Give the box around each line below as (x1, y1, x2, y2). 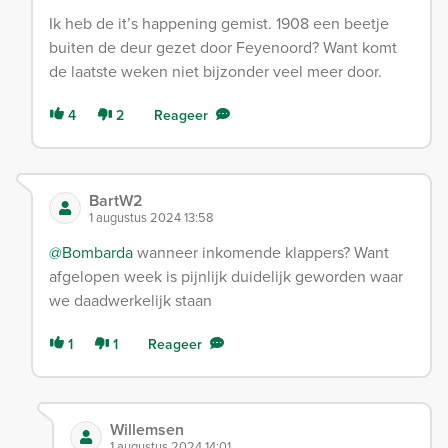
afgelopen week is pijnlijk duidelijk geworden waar (49, 265, 403, 289)
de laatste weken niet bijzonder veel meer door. (49, 60, 382, 84)
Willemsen (109, 418, 184, 442)
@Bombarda (49, 241, 133, 265)
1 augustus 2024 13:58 (89, 208, 213, 228)
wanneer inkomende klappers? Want (133, 241, 389, 265)
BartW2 (89, 189, 143, 213)
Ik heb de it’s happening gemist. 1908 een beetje (49, 12, 389, 36)
